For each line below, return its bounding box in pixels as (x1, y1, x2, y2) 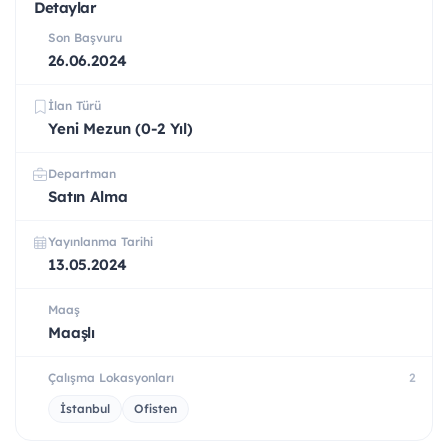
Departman (48, 166, 116, 182)
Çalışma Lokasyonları (48, 370, 174, 386)
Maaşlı (48, 323, 96, 343)
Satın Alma (48, 187, 128, 207)
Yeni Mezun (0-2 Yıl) (48, 119, 193, 139)
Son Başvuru (48, 30, 122, 46)
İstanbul (60, 401, 110, 417)
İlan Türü (48, 98, 101, 114)
